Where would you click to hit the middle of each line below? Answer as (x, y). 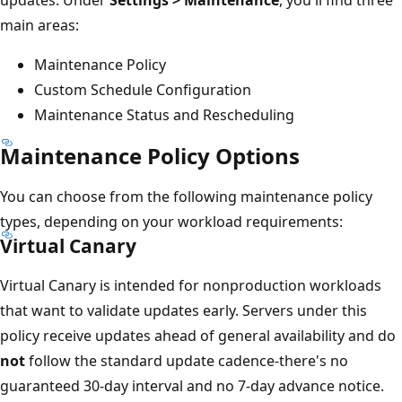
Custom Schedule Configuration (143, 89)
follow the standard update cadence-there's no (187, 360)
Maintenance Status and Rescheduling (164, 114)
